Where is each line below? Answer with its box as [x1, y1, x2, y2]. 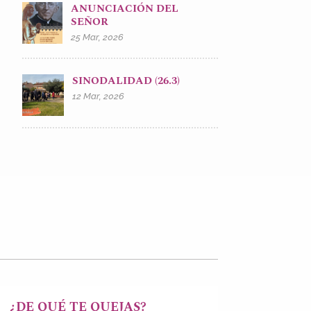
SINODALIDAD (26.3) [72, 72, 180, 89]
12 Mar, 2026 [72, 90, 124, 101]
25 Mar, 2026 [71, 31, 124, 42]
